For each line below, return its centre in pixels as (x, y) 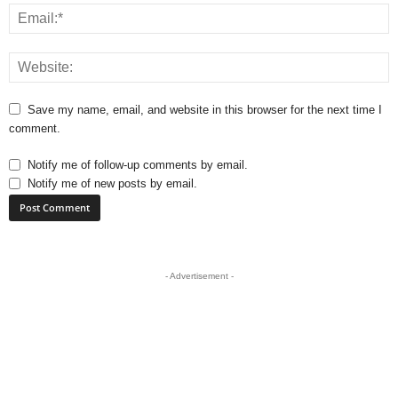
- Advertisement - (199, 276)
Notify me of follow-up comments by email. (138, 165)
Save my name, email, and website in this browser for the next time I (205, 110)
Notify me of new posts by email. (112, 184)
